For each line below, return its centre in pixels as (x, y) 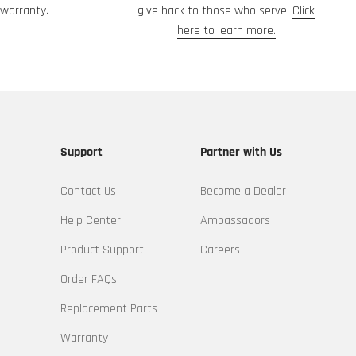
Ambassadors (235, 221)
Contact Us (89, 192)
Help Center (91, 221)
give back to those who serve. (215, 11)
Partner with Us (241, 153)
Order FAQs (89, 280)
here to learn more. (226, 31)
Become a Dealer (243, 192)
